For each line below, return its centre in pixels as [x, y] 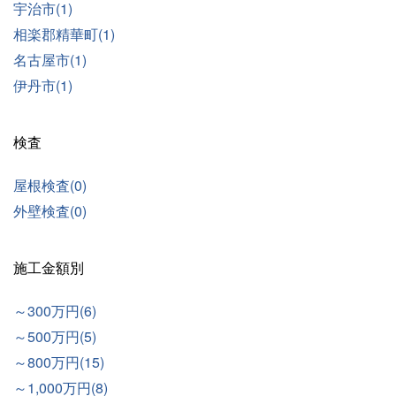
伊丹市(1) [43, 86]
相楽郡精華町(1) [64, 34]
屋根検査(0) [50, 186]
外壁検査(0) [50, 211]
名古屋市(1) [50, 60]
